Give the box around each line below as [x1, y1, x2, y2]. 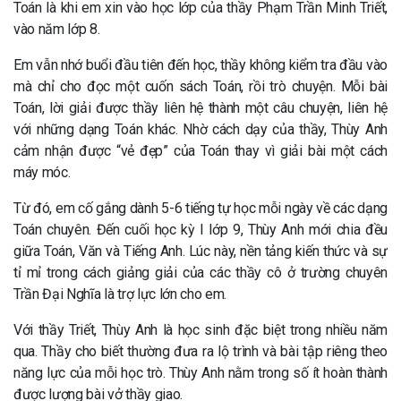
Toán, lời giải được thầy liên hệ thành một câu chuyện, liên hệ [13, 99, 388, 116]
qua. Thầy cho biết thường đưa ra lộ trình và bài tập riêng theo [13, 343, 388, 360]
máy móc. [13, 164, 71, 181]
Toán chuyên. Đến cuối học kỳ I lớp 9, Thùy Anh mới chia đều [13, 221, 388, 238]
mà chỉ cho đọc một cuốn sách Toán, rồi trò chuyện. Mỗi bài [13, 78, 388, 95]
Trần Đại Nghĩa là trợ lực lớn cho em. [13, 286, 227, 303]
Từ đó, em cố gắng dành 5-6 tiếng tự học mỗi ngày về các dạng [13, 200, 388, 217]
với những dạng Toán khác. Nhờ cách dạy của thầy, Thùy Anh [13, 121, 388, 138]
